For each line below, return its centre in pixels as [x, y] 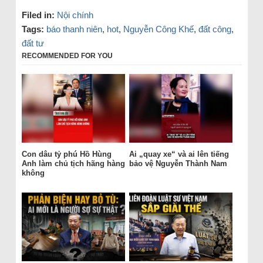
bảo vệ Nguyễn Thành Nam [178, 164]
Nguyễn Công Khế [158, 29]
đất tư [33, 43]
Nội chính [75, 15]
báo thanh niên [74, 29]
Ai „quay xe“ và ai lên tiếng [179, 154]
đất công [215, 29]
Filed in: [38, 15]
